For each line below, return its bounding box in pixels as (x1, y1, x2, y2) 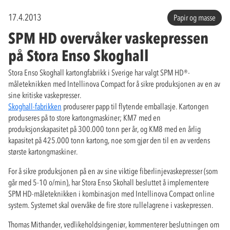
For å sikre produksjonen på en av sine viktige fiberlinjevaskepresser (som (8, 165, 218, 176)
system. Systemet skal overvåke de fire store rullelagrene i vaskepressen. (8, 199, 213, 210)
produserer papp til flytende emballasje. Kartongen (62, 101, 209, 111)
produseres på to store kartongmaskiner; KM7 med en (8, 112, 161, 123)
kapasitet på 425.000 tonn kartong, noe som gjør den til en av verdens (8, 135, 210, 145)
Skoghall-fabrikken (8, 101, 62, 111)
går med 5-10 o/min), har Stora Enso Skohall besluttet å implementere (8, 177, 209, 187)
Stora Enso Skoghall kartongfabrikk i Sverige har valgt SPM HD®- (8, 67, 190, 78)
